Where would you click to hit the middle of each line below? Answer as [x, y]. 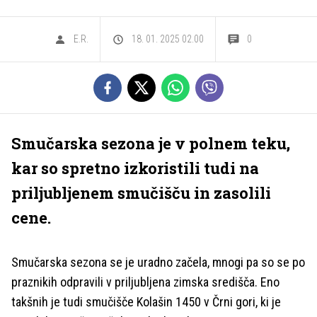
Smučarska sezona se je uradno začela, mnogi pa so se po [158, 262]
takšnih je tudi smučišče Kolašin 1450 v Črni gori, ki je [146, 302]
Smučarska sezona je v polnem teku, [151, 143]
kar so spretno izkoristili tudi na [135, 168]
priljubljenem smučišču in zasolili [141, 193]
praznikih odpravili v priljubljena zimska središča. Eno [145, 282]
